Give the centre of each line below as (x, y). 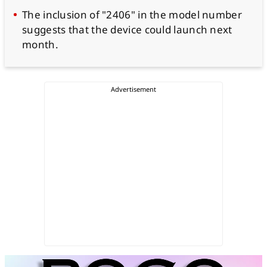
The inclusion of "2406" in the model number (132, 15)
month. (40, 44)
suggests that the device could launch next (127, 30)
